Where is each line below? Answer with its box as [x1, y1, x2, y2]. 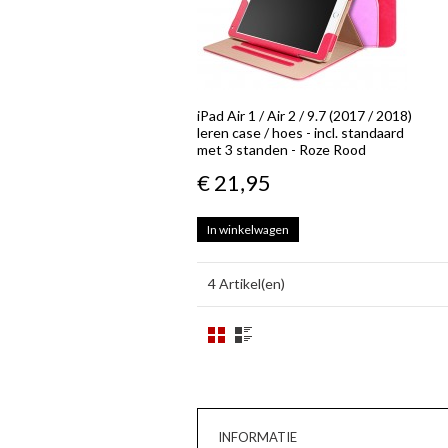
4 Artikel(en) [208, 275, 285, 292]
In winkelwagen [207, 222, 289, 237]
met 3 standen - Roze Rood [197, 141, 366, 158]
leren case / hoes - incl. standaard [197, 124, 404, 141]
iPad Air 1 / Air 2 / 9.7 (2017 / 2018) [197, 107, 412, 124]
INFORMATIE [218, 429, 297, 445]
